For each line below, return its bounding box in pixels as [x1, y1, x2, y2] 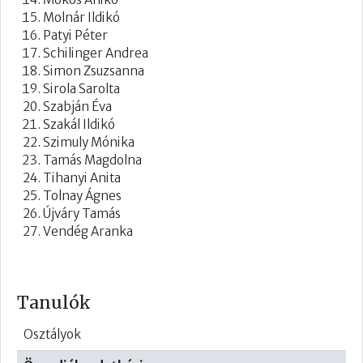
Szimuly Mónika [43, 134, 135, 150]
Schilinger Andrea [43, 45, 148, 61]
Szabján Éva [43, 98, 112, 114]
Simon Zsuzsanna [43, 62, 144, 79]
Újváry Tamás [43, 205, 121, 221]
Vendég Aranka [43, 223, 133, 239]
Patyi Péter [43, 27, 108, 43]
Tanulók [17, 291, 91, 314]
